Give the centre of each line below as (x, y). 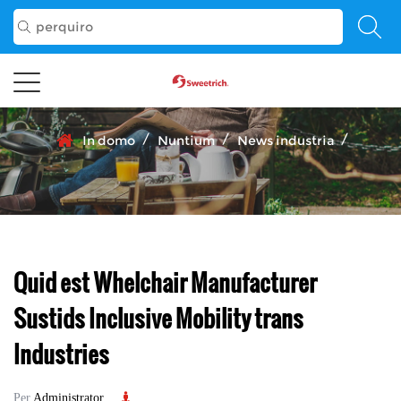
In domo (109, 141)
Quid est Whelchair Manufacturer (165, 282)
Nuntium (186, 141)
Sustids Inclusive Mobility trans (158, 317)
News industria (286, 141)
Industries (61, 353)
